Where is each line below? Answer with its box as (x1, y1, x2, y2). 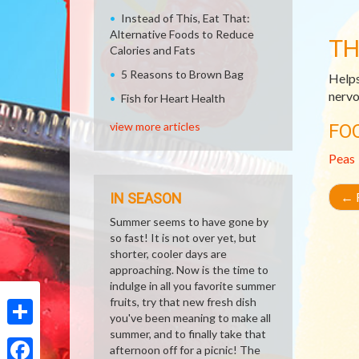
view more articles (110, 119, 200, 133)
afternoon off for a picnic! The (110, 343, 260, 357)
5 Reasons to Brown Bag (121, 67, 244, 81)
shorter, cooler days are (110, 247, 227, 260)
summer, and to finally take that (110, 327, 266, 341)
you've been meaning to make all (110, 311, 271, 325)
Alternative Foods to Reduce (110, 27, 254, 41)
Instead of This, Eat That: (121, 11, 250, 25)
